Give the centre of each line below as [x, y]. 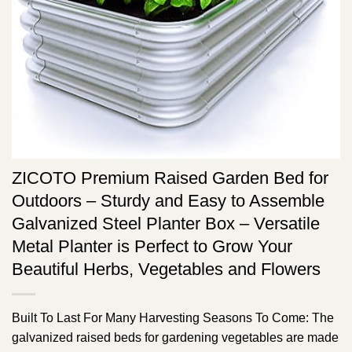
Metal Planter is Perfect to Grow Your [152, 247]
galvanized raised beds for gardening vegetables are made [175, 338]
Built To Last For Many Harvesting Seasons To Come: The [173, 318]
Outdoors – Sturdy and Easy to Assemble [168, 201]
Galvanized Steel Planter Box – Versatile [166, 224]
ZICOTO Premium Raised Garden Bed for [170, 178]
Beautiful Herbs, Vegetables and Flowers [166, 269]
